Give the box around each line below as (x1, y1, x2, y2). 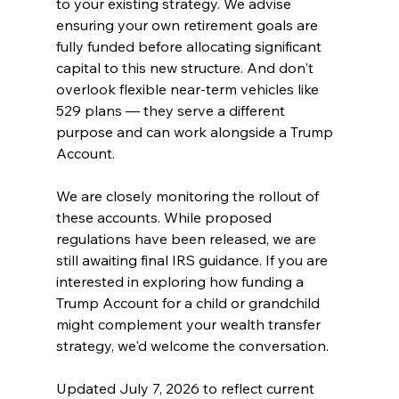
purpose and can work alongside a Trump (55, 122, 337, 141)
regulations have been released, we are (55, 229, 320, 248)
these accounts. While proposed (55, 208, 275, 226)
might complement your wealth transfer (55, 314, 324, 333)
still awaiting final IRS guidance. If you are (55, 250, 331, 269)
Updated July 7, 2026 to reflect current (55, 379, 318, 397)
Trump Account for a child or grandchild (55, 293, 323, 312)
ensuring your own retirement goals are (55, 15, 322, 34)
